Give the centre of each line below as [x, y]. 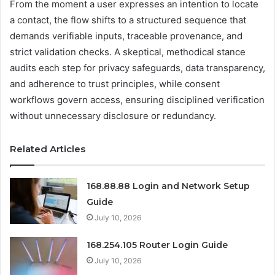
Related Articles [48, 149]
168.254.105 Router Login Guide [157, 245]
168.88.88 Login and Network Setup [168, 186]
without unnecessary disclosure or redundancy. [113, 115]
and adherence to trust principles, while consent [115, 83]
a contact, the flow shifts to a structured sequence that [128, 20]
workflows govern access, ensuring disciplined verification [137, 99]
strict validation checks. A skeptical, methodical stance [128, 52]
